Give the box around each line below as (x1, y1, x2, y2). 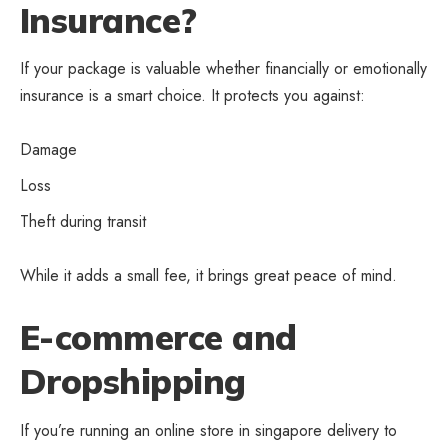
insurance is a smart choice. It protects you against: (20, 84, 365, 108)
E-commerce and (20, 316, 297, 360)
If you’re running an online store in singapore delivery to (20, 419, 397, 442)
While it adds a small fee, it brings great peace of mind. (20, 264, 397, 288)
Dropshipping (20, 360, 246, 404)
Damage (20, 138, 77, 162)
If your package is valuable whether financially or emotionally (20, 57, 427, 81)
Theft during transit (20, 210, 146, 234)
